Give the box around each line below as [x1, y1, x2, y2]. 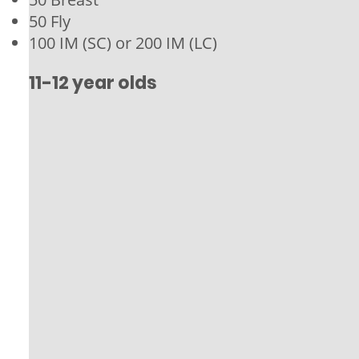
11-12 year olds [28, 70, 157, 95]
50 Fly [28, 10, 71, 32]
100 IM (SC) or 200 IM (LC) [28, 31, 217, 54]
